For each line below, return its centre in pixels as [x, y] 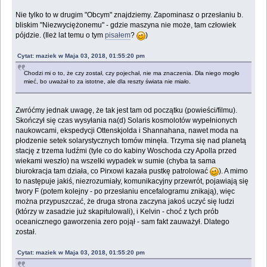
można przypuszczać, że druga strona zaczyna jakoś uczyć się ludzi [125, 202]
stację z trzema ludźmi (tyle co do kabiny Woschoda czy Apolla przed [126, 151]
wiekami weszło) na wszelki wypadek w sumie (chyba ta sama [116, 161]
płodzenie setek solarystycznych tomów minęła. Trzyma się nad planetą [131, 141]
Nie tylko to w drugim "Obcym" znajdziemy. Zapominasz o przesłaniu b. [130, 15]
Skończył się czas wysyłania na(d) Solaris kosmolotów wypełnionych [127, 121]
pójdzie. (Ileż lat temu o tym [60, 35]
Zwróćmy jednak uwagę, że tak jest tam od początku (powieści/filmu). [127, 111]
